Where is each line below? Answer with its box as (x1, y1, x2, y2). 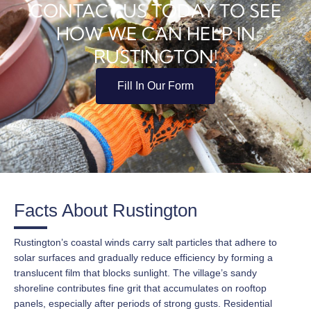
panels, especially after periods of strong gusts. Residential (14, 298, 272, 310)
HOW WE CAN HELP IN (56, 22, 255, 45)
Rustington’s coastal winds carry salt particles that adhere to (14, 237, 277, 249)
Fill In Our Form (117, 79, 194, 92)
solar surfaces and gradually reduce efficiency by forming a (14, 252, 273, 264)
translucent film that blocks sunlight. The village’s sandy (14, 267, 257, 279)
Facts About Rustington (14, 201, 197, 221)
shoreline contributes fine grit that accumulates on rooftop (14, 283, 267, 294)
